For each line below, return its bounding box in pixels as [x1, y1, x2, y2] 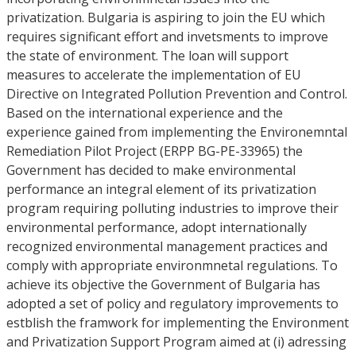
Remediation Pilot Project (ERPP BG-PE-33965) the [6, 142, 303, 160]
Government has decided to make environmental [6, 161, 296, 179]
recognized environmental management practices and [6, 238, 327, 255]
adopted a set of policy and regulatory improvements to [6, 295, 339, 312]
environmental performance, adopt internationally [6, 219, 307, 236]
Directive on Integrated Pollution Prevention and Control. [6, 85, 347, 103]
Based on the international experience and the [6, 104, 283, 122]
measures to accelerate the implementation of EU [6, 66, 301, 83]
